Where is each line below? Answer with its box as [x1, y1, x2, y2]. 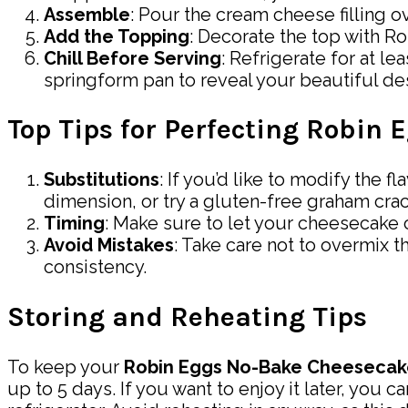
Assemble [44, 3, 130, 25]
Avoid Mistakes [44, 234, 174, 257]
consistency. [44, 256, 147, 279]
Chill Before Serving [44, 46, 221, 69]
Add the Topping [44, 25, 189, 47]
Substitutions [44, 168, 159, 191]
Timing [44, 212, 105, 235]
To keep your [7, 356, 124, 379]
